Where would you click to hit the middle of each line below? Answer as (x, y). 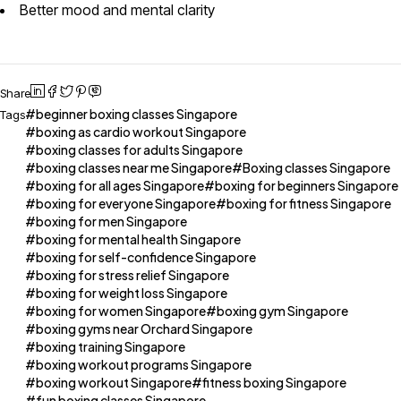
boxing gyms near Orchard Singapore (144, 329)
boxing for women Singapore (121, 311)
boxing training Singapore (111, 347)
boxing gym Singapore (282, 311)
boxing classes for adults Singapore (139, 150)
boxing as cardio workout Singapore (141, 132)
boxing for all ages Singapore (120, 186)
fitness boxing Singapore (274, 383)
